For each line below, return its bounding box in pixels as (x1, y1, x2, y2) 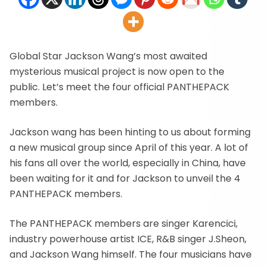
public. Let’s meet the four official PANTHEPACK (9, 80, 229, 94)
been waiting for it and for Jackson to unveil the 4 (9, 172, 240, 185)
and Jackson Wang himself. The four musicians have (9, 248, 252, 261)
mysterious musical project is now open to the (9, 65, 224, 78)
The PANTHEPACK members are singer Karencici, (9, 217, 237, 230)
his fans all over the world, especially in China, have (9, 156, 246, 170)
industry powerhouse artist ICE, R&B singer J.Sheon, (9, 232, 246, 246)
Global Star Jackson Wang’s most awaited (9, 49, 207, 63)
